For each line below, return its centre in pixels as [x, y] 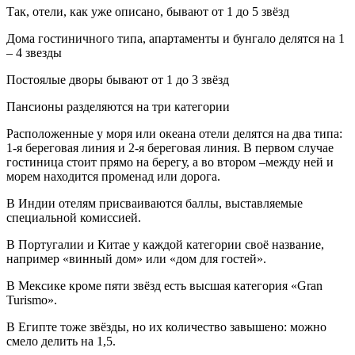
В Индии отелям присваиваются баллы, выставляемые [155, 204]
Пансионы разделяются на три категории [118, 107]
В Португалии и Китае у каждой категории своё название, [165, 245]
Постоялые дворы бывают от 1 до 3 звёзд [118, 80]
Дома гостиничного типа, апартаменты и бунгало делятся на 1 [176, 39]
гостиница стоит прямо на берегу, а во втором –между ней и [170, 162]
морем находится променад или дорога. [113, 177]
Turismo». [32, 300]
